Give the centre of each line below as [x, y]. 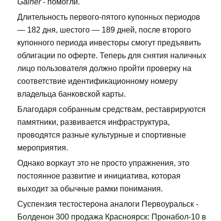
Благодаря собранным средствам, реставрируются [111, 109]
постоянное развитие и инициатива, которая [99, 176]
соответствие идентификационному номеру [97, 81]
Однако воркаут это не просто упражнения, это [103, 163]
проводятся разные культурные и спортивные [102, 135]
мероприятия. [43, 147]
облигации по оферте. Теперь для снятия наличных [112, 55]
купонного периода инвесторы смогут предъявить [109, 42]
